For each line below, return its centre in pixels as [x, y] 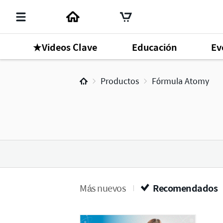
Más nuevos [103, 188]
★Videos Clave [65, 47]
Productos [120, 81]
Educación [155, 47]
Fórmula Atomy [180, 81]
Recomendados [185, 188]
